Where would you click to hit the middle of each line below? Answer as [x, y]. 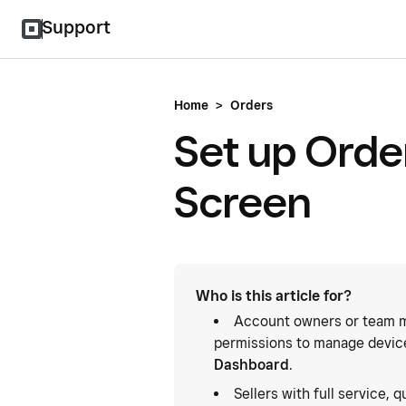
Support [76, 27]
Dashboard [251, 365]
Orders [251, 105]
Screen [243, 202]
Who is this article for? [274, 296]
